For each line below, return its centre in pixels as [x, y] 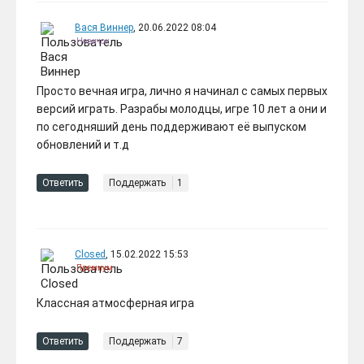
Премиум [94, 268]
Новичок [93, 41]
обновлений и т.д [83, 145]
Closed [91, 255]
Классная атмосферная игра [115, 303]
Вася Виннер [104, 28]
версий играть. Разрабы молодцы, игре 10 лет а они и [182, 109]
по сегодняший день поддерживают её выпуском [171, 127]
